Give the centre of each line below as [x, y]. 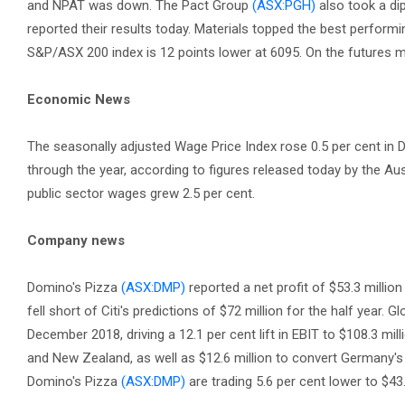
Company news [76, 240]
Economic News [79, 99]
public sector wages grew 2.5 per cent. [141, 193]
